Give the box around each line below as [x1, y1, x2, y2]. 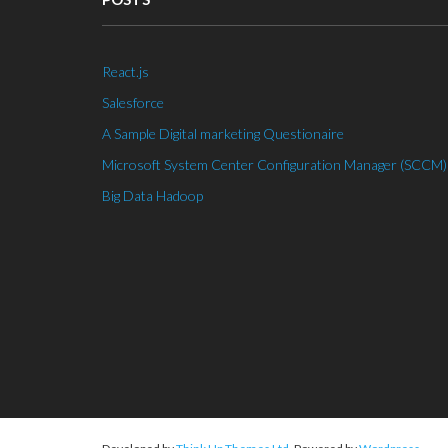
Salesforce [102, 93, 164, 111]
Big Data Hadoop [102, 186, 203, 204]
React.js [102, 62, 149, 80]
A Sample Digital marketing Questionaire [102, 124, 344, 142]
